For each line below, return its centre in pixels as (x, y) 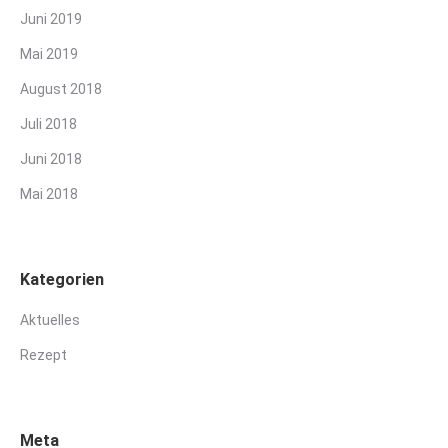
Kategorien (62, 280)
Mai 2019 (49, 54)
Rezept (43, 355)
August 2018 (61, 89)
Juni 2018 (51, 159)
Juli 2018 (48, 124)
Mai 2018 (49, 194)
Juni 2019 (51, 19)
